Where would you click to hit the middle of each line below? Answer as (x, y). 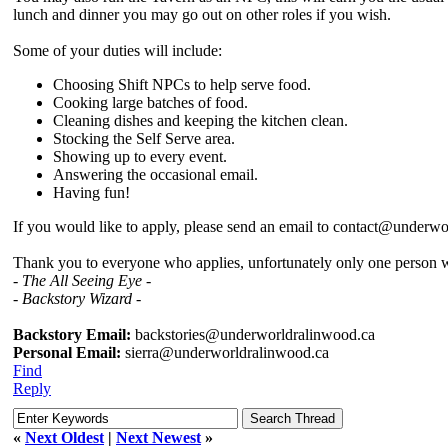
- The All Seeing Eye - (82, 281)
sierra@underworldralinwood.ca (225, 353)
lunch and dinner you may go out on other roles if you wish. (202, 15)
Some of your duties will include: (117, 51)
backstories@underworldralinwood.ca (253, 335)
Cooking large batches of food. (150, 103)
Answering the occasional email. (155, 175)
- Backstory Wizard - (77, 299)
